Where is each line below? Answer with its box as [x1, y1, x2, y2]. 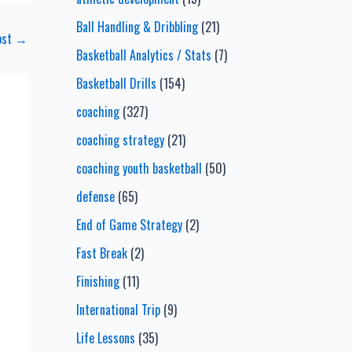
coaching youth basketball [75, 159, 202, 178]
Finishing [75, 272, 119, 291]
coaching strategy [75, 130, 164, 150]
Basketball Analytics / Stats [75, 46, 211, 65]
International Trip [75, 300, 160, 320]
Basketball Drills [75, 74, 156, 93]
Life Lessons [75, 328, 135, 348]
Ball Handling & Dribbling [75, 17, 198, 37]
